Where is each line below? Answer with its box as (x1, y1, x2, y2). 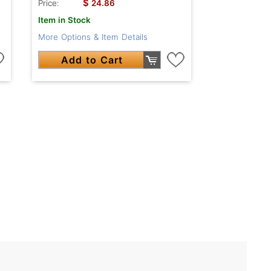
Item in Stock (38, 15, 91, 25)
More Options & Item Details (38, 32, 148, 42)
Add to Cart (60, 54, 123, 67)
